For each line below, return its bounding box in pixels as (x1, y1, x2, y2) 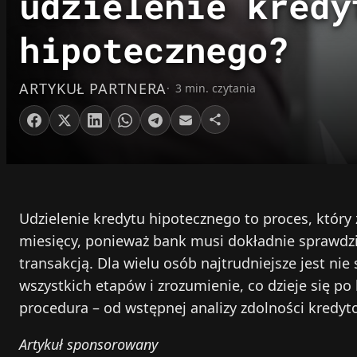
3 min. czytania (175, 80, 257, 96)
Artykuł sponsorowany (19, 335, 158, 355)
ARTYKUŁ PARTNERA (19, 79, 167, 99)
